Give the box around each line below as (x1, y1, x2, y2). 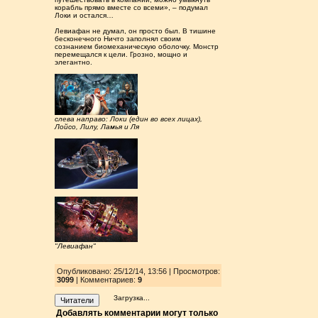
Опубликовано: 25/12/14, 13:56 (56, 266, 169, 275)
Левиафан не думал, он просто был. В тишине (55, 27, 216, 35)
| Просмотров (168, 266, 218, 275)
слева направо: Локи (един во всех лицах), (55, 115, 203, 124)
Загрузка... (114, 293, 150, 302)
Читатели (60, 295, 94, 305)
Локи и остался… (55, 11, 114, 19)
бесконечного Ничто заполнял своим (55, 35, 182, 43)
